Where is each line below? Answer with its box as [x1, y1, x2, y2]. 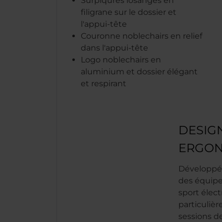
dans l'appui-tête [81, 43, 148, 53]
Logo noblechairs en [81, 55, 161, 64]
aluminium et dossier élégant [81, 67, 198, 76]
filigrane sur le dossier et [81, 7, 176, 17]
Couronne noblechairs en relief [81, 31, 202, 41]
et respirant [81, 79, 126, 88]
